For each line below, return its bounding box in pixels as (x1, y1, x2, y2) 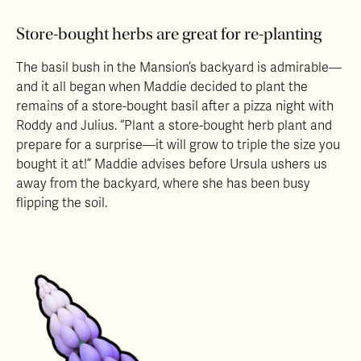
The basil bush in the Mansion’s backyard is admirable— (16, 59, 342, 76)
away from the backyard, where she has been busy (16, 175, 310, 192)
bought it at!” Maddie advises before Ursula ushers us (16, 156, 327, 172)
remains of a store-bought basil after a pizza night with (16, 98, 334, 114)
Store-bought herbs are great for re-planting (16, 23, 322, 44)
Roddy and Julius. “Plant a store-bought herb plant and (16, 117, 332, 134)
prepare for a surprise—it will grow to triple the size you (16, 136, 340, 153)
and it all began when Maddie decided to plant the (16, 78, 308, 95)
